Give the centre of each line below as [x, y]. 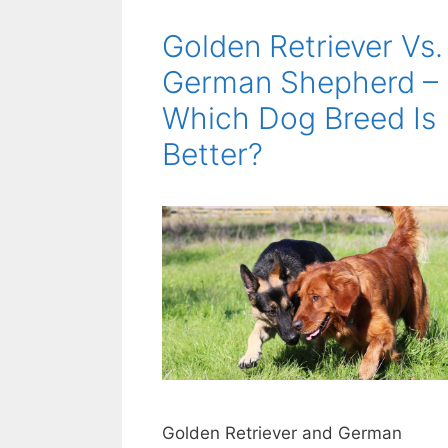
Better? [212, 154]
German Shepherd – [300, 82]
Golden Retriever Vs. [302, 46]
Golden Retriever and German [282, 432]
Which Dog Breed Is [299, 118]
